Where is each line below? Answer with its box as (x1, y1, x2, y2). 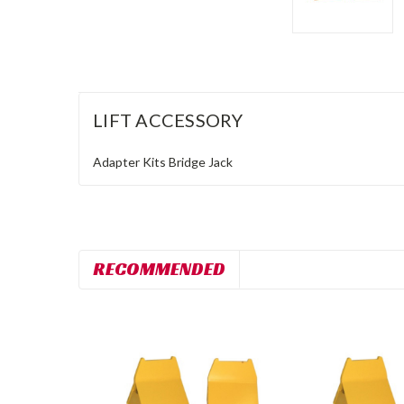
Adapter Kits (93, 153, 166, 170)
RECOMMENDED (93, 256, 225, 280)
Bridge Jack (169, 153, 233, 170)
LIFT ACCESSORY (93, 109, 243, 131)
